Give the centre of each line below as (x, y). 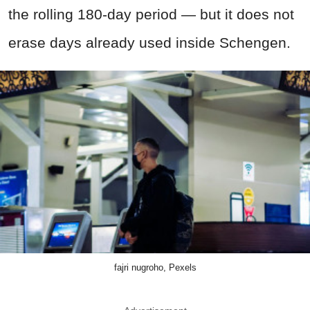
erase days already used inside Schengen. (149, 42)
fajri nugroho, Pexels (155, 268)
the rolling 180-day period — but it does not (151, 14)
